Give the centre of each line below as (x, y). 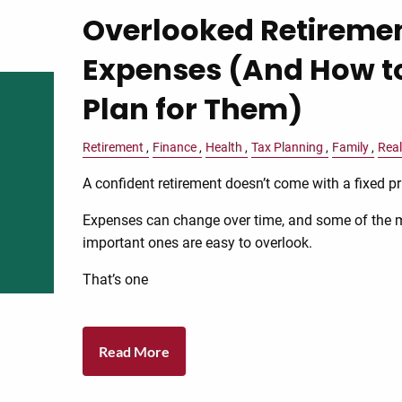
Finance (175, 148)
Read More (135, 351)
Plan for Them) (193, 109)
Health (224, 148)
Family (351, 148)
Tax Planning (288, 148)
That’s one (116, 280)
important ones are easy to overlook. (198, 243)
